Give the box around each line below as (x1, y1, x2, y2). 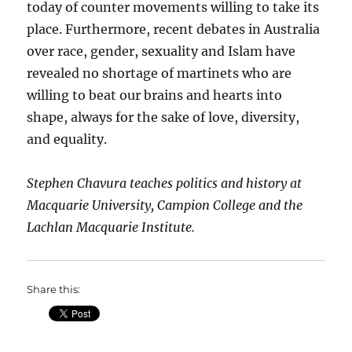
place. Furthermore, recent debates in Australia (27, 20, 321, 37)
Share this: (27, 282, 81, 295)
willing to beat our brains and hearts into (27, 86, 283, 103)
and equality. (27, 130, 108, 147)
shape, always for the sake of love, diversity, (27, 108, 300, 125)
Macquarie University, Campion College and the (27, 196, 303, 213)
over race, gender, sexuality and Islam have (27, 42, 296, 59)
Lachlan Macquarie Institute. (27, 218, 196, 235)
